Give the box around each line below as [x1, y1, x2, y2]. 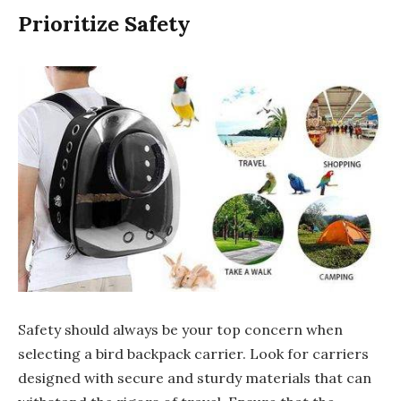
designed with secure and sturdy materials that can [18, 369, 371, 388]
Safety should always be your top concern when [18, 320, 343, 339]
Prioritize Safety [18, 9, 191, 38]
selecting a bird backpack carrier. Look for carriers [18, 345, 369, 363]
